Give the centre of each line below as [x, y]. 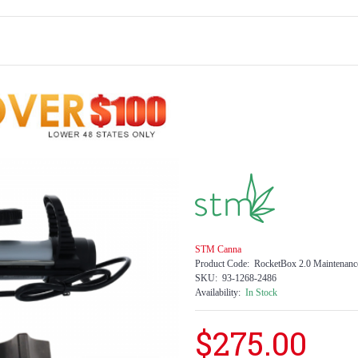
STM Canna [218, 249]
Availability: [218, 292]
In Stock [261, 292]
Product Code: [222, 264]
